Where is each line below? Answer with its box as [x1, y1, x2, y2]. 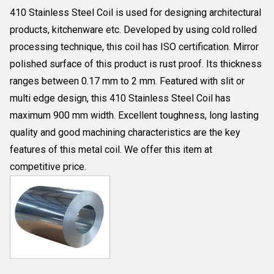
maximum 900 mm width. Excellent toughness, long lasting [10, 109, 259, 121]
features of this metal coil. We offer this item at [10, 144, 212, 155]
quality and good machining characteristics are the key [10, 127, 240, 138]
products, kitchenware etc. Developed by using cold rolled [10, 24, 257, 35]
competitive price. [10, 161, 86, 172]
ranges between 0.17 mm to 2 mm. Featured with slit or [10, 75, 245, 87]
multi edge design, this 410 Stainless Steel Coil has [10, 92, 231, 104]
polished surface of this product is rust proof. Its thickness [10, 58, 262, 70]
